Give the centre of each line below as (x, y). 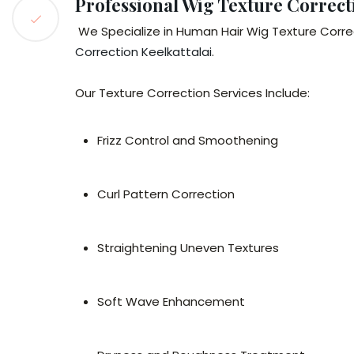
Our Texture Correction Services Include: (192, 93)
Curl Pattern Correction (166, 194)
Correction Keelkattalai (143, 52)
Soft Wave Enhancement (171, 301)
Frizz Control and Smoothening (188, 140)
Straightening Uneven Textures (188, 248)
